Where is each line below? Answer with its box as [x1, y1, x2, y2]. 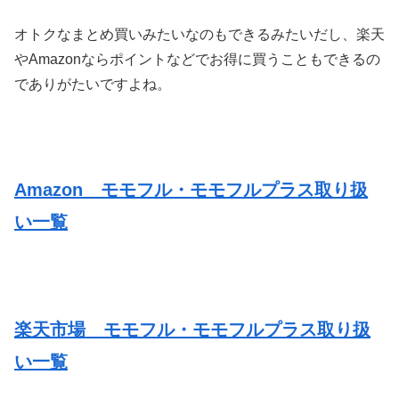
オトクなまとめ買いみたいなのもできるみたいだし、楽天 [14, 27, 385, 43]
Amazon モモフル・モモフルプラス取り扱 [14, 179, 368, 199]
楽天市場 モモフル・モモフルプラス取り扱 [14, 320, 370, 340]
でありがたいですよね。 [14, 77, 171, 93]
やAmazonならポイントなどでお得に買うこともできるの [14, 52, 380, 68]
